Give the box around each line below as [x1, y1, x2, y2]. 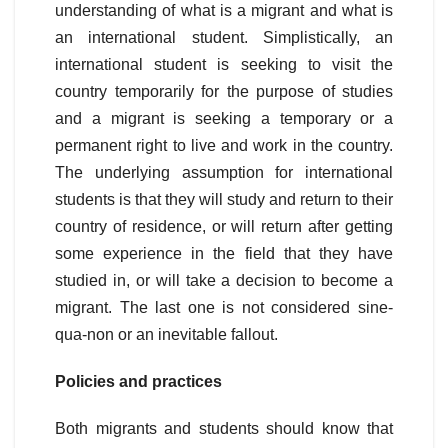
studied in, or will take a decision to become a [55, 272, 393, 290]
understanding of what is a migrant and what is [55, 2, 393, 20]
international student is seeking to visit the [55, 56, 393, 74]
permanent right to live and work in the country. [55, 137, 393, 155]
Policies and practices [55, 373, 222, 391]
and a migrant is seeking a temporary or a [55, 110, 393, 128]
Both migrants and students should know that [55, 420, 393, 438]
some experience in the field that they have [55, 245, 393, 263]
